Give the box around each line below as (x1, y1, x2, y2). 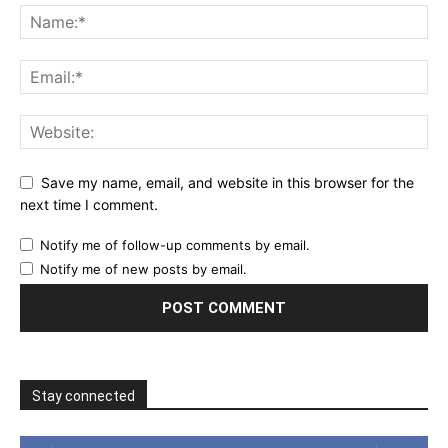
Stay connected (32, 388, 135, 405)
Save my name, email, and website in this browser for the (41, 173, 414, 191)
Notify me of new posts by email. (40, 261, 247, 278)
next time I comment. (20, 196, 158, 214)
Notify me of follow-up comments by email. (40, 237, 310, 254)
